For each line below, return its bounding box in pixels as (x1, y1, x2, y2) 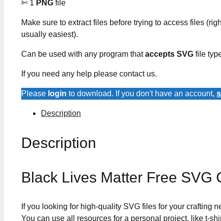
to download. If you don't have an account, (67, 89, 217, 98)
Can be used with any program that (21, 50, 145, 59)
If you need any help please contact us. (21, 70, 157, 78)
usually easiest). (21, 30, 78, 39)
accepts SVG (145, 50, 193, 59)
